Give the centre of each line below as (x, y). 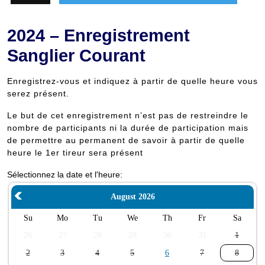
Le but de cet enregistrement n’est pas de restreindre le (128, 115)
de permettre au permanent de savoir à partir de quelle (126, 140)
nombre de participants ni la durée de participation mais (128, 128)
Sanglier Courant (76, 56)
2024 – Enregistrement (98, 35)
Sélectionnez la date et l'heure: (65, 174)
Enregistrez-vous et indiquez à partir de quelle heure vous (132, 81)
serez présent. (38, 93)
